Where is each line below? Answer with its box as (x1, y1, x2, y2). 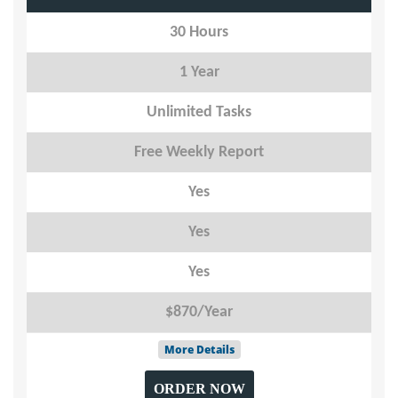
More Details (163, 342, 235, 357)
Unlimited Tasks (147, 104, 251, 121)
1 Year (179, 64, 219, 81)
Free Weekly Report (134, 144, 264, 161)
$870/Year (165, 304, 233, 321)
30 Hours (170, 24, 228, 41)
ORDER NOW (153, 381, 245, 396)
